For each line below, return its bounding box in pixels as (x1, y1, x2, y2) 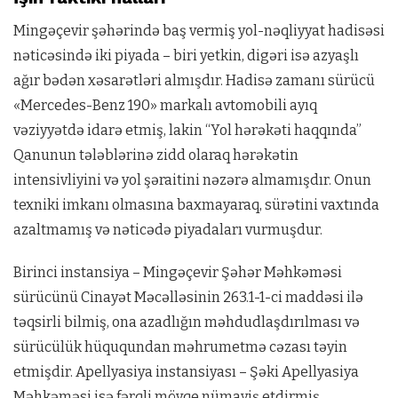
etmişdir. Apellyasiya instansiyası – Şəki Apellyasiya (13, 362, 359, 380)
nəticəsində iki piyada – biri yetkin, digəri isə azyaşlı (13, 46, 359, 64)
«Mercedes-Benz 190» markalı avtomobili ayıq (13, 96, 317, 114)
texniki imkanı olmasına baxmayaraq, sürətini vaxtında (13, 195, 379, 213)
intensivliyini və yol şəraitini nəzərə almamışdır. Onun (13, 171, 371, 188)
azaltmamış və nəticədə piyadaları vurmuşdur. (13, 220, 322, 238)
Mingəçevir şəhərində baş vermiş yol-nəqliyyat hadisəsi (13, 21, 385, 39)
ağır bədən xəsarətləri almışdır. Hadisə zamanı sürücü (13, 71, 375, 89)
